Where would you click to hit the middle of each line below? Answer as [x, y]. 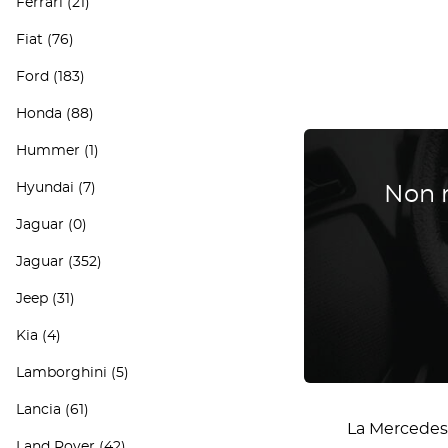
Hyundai [45, 188]
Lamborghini [61, 373]
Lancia [38, 410]
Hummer [48, 151]
